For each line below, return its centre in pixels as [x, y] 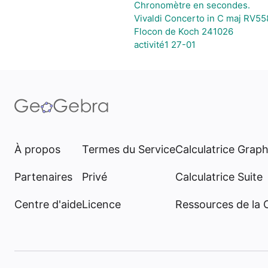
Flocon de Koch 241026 [184, 31]
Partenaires [43, 177]
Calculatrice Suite [219, 177]
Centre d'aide [48, 204]
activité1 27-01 [165, 45]
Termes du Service [129, 149]
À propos [37, 149]
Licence [101, 204]
